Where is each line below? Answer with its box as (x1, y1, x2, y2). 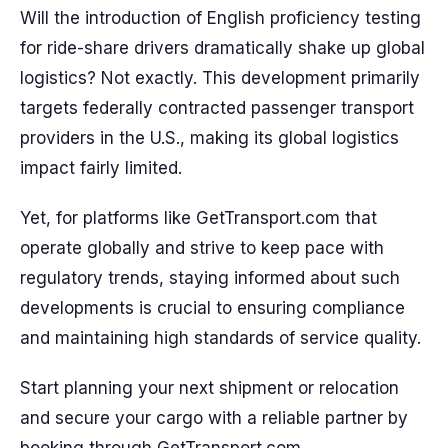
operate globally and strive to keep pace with (20, 238, 384, 258)
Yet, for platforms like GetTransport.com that (20, 208, 377, 228)
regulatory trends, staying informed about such (20, 268, 400, 288)
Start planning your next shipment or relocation (20, 378, 399, 398)
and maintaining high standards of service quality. (20, 328, 421, 348)
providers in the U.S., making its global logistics (20, 128, 399, 148)
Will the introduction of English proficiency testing (20, 8, 421, 28)
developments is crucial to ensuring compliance (20, 298, 405, 318)
